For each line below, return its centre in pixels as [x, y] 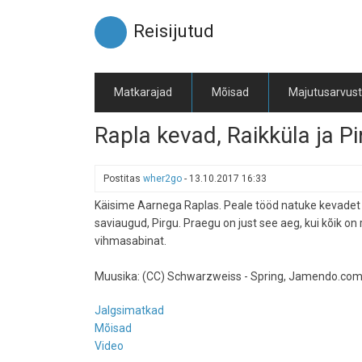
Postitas [123, 179]
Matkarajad [143, 92]
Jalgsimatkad [129, 310]
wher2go [162, 179]
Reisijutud [174, 31]
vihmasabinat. [130, 241]
